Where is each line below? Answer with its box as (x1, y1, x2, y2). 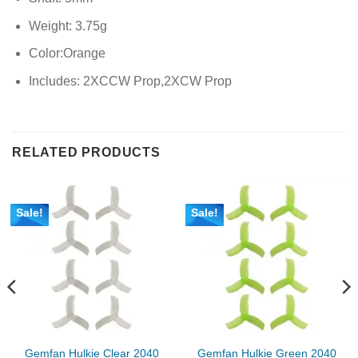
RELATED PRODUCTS (12, 145, 161, 159)
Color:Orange (28, 46, 105, 61)
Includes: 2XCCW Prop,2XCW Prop (28, 74, 232, 89)
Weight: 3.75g (28, 18, 107, 33)
